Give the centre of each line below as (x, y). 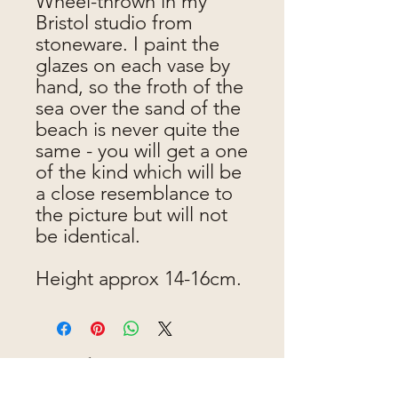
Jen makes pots (92, 369)
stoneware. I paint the (127, 44)
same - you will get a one (142, 151)
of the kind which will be (139, 172)
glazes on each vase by (133, 66)
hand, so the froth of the (139, 87)
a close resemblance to (134, 194)
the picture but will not (131, 215)
